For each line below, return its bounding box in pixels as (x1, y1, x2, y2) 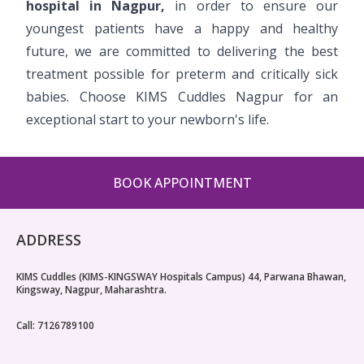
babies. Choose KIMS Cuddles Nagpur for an (26, 87, 338, 106)
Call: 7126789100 (16, 318, 94, 332)
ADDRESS (16, 229, 81, 249)
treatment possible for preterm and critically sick (26, 64, 338, 83)
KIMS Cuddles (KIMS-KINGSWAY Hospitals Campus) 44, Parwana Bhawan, (16, 269, 346, 284)
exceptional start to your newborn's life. (26, 110, 269, 128)
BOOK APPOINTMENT (112, 173, 252, 192)
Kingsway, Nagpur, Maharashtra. (16, 282, 167, 297)
